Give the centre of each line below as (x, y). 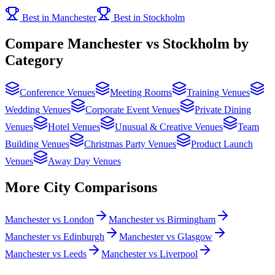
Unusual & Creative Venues (169, 126)
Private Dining (223, 109)
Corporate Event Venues (133, 109)
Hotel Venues (74, 126)
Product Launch (222, 144)
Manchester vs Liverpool (149, 254)
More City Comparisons (81, 187)
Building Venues (37, 144)
